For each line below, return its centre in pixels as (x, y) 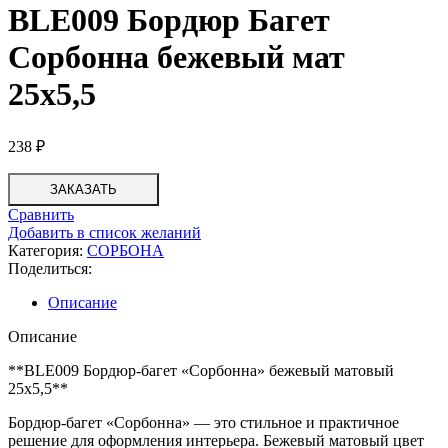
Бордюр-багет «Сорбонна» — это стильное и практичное (203, 422)
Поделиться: (50, 268)
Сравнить (41, 214)
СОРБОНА (125, 250)
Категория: (45, 250)
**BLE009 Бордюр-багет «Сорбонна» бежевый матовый (201, 370)
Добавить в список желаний (104, 232)
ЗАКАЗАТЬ (83, 189)
